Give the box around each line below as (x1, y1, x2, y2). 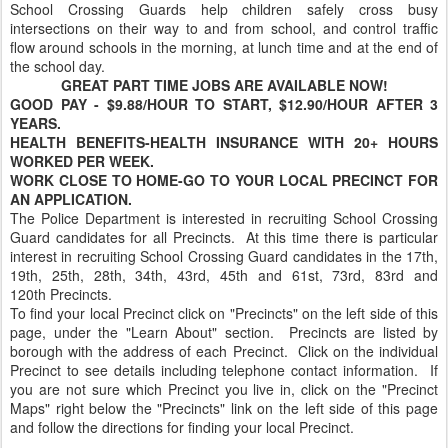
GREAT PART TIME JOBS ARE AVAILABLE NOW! (60, 75, 388, 95)
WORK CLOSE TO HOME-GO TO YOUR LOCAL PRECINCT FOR (10, 170, 438, 190)
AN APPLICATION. (10, 189, 132, 209)
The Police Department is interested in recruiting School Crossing (10, 208, 438, 228)
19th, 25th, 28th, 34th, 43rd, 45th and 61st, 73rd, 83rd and (10, 265, 438, 285)
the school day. (10, 56, 105, 76)
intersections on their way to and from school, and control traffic (10, 18, 438, 38)
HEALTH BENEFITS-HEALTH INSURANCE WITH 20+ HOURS (10, 132, 438, 152)
